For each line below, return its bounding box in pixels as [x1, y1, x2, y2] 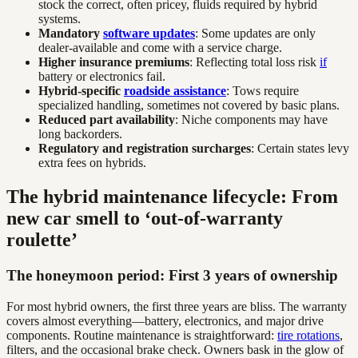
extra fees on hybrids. [38, 156, 146, 170]
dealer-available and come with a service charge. [38, 41, 282, 55]
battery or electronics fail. [38, 70, 165, 84]
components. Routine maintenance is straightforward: [6, 328, 277, 342]
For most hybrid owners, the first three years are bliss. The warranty [6, 299, 347, 313]
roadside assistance [124, 84, 226, 98]
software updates [103, 26, 195, 41]
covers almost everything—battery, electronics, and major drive [6, 313, 324, 328]
